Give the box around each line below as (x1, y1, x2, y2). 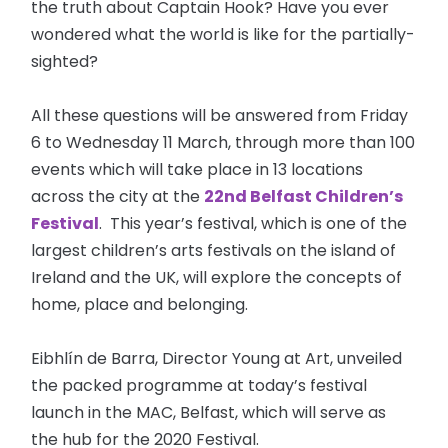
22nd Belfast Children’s (204, 185, 404, 209)
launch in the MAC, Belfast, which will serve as (31, 401, 387, 425)
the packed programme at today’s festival (31, 374, 368, 398)
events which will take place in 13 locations (31, 158, 364, 182)
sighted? (31, 50, 99, 74)
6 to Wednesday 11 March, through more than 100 (31, 131, 416, 155)
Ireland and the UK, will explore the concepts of (31, 266, 403, 290)
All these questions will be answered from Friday (31, 104, 409, 128)
